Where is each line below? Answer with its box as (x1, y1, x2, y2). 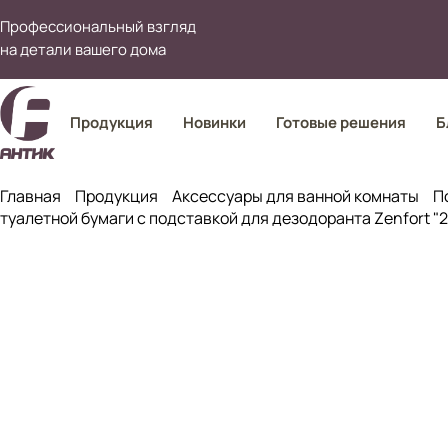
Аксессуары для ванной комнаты (172, 185, 419, 207)
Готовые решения (275, 112, 406, 133)
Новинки (182, 112, 246, 133)
